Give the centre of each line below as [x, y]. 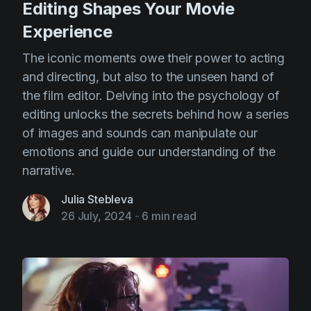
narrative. [49, 170]
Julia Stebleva [97, 199]
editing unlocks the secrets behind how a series [155, 114]
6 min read [169, 216]
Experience [67, 32]
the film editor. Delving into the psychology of [151, 95]
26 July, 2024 [96, 216]
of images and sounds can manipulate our [140, 133]
